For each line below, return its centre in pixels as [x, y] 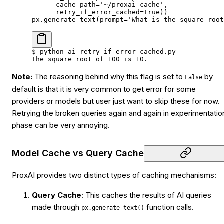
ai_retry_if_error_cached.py [120, 51]
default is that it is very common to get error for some [104, 89]
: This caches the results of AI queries [146, 195]
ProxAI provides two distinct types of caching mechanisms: [114, 175]
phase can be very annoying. [61, 125]
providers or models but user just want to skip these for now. [116, 101]
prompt [112, 19]
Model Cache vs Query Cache [78, 153]
